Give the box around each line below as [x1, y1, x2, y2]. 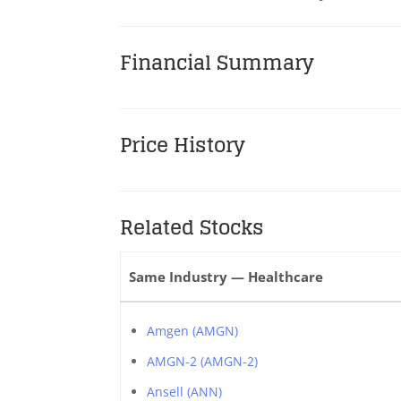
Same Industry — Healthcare [129, 268, 324, 286]
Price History [120, 127, 246, 163]
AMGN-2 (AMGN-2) [146, 353, 258, 370]
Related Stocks [120, 209, 265, 245]
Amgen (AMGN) [146, 322, 238, 339]
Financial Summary [120, 45, 315, 81]
